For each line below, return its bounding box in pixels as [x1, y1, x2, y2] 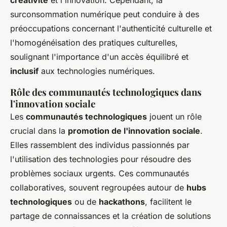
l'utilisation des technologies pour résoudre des [10, 154, 191, 164]
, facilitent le [145, 196, 192, 207]
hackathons [99, 196, 145, 207]
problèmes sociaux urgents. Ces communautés [10, 168, 189, 178]
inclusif [10, 65, 39, 76]
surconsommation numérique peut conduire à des [10, 9, 199, 19]
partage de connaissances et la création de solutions [10, 210, 211, 221]
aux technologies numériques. [39, 65, 155, 76]
